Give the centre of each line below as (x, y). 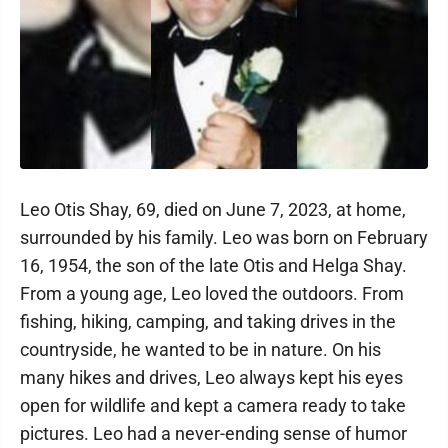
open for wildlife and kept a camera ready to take (213, 405)
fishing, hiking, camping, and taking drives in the (208, 321)
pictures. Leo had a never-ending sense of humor (213, 433)
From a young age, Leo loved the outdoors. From (212, 293)
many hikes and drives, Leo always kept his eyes (211, 377)
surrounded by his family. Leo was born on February (224, 237)
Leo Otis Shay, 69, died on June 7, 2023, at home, (213, 209)
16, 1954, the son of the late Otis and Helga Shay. (213, 265)
